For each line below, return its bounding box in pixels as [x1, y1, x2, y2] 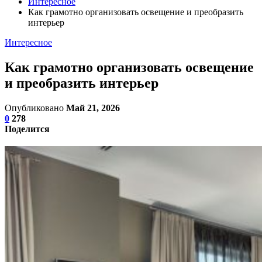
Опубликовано [5, 102, 66, 113]
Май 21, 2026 [66, 102, 120, 113]
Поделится [5, 123, 50, 134]
